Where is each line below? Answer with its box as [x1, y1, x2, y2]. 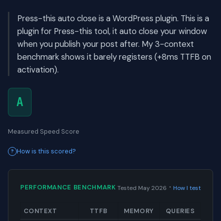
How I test [173, 184, 201, 192]
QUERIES [165, 207, 195, 216]
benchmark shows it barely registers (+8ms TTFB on [17, 51, 211, 63]
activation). [17, 64, 59, 75]
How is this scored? [17, 147, 76, 156]
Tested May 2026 [117, 184, 167, 192]
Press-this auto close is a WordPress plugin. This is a [17, 13, 209, 24]
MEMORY [124, 207, 154, 216]
